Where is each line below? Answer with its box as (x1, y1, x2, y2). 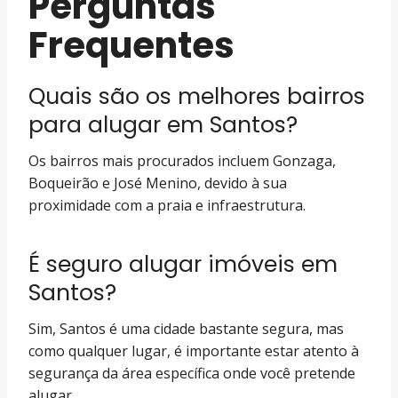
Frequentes (28, 20, 235, 70)
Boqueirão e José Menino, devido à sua (28, 173, 287, 193)
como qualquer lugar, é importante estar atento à (28, 341, 359, 361)
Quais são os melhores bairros (28, 80, 365, 112)
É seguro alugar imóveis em (28, 248, 338, 280)
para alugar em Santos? (28, 108, 298, 140)
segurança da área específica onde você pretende (28, 363, 355, 383)
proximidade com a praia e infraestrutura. (28, 195, 306, 215)
